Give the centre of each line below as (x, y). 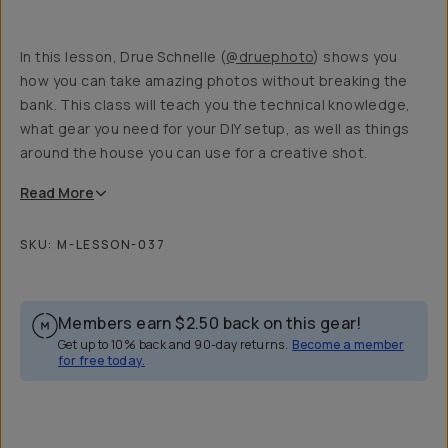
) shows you (355, 56)
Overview (66, 373)
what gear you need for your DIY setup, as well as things (215, 128)
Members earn (115, 323)
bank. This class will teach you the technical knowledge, (215, 104)
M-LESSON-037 (111, 244)
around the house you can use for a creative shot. (194, 152)
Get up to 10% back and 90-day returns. (173, 344)
